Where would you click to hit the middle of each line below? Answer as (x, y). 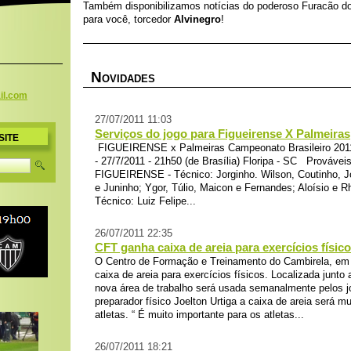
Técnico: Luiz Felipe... (145, 201)
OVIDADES (128, 79)
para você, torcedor (128, 19)
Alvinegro (197, 19)
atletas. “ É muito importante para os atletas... (199, 315)
